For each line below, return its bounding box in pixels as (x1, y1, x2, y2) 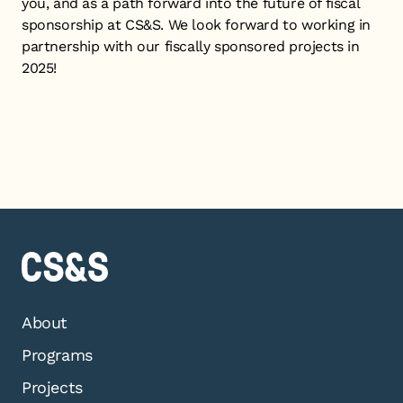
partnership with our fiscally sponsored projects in (22, 38, 360, 55)
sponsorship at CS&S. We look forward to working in (22, 16, 372, 33)
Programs (22, 345, 93, 364)
